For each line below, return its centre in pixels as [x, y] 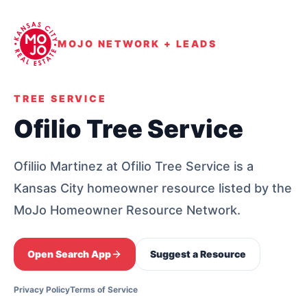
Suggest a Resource [198, 254]
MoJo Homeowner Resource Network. [127, 210]
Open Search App [69, 254]
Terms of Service [104, 290]
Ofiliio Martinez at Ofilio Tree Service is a [134, 166]
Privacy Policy [42, 290]
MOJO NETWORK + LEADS [137, 44]
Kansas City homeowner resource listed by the [153, 188]
